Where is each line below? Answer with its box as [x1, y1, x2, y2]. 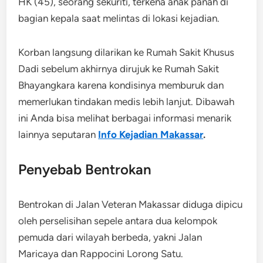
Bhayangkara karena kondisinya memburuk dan [18, 79, 224, 91]
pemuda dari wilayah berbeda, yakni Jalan [18, 231, 203, 243]
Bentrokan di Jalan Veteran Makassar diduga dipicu [18, 198, 243, 210]
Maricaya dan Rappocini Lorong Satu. [18, 247, 184, 259]
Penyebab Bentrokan [18, 160, 152, 178]
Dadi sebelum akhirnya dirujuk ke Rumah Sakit [18, 62, 220, 75]
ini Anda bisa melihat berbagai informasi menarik [18, 112, 232, 124]
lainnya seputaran [18, 128, 99, 140]
